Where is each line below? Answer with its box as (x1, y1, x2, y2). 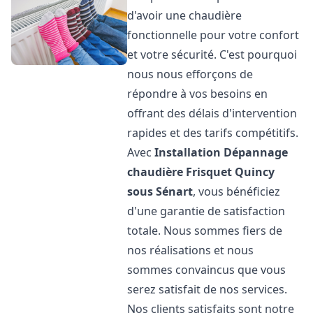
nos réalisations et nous (127, 242, 254, 258)
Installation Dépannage (154, 145, 289, 160)
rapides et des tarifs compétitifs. (127, 125, 299, 140)
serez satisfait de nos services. (127, 282, 288, 297)
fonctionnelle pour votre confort (127, 27, 300, 43)
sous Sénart (127, 184, 194, 199)
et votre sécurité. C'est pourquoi (127, 47, 298, 62)
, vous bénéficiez (193, 184, 281, 199)
